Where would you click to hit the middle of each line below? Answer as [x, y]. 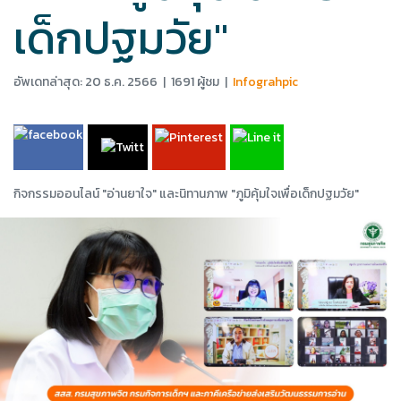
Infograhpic [265, 81]
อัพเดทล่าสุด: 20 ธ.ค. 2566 [85, 81]
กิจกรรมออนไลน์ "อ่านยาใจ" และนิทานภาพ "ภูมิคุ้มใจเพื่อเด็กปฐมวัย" [186, 194]
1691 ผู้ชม [195, 81]
